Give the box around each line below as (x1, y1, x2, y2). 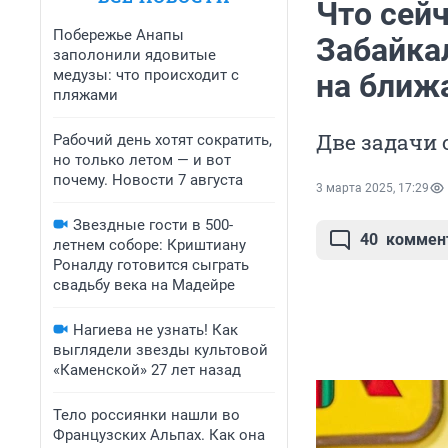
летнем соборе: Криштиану (53, 236, 246, 254)
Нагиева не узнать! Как (73, 321, 238, 339)
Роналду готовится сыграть (53, 256, 249, 274)
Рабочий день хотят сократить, (53, 131, 272, 149)
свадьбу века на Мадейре (53, 276, 235, 294)
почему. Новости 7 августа (53, 171, 243, 189)
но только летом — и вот (53, 151, 231, 169)
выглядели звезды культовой (53, 341, 268, 359)
